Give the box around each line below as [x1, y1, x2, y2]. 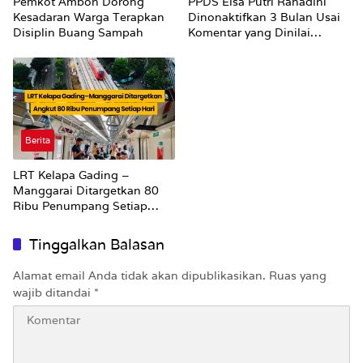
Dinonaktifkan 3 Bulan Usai [188, 10, 340, 25]
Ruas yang [269, 268, 327, 284]
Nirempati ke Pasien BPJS [188, 41, 333, 56]
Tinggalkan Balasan [29, 235, 164, 254]
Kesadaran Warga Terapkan [13, 10, 164, 25]
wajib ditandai [13, 285, 94, 301]
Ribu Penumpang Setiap [13, 199, 147, 214]
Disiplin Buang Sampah [13, 25, 143, 41]
